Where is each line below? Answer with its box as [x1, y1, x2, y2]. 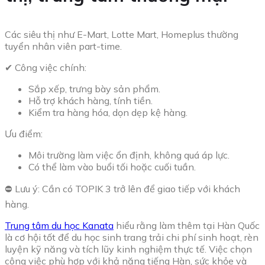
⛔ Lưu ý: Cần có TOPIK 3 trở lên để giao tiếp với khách [5, 182, 240, 195]
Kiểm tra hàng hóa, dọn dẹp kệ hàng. [28, 106, 188, 118]
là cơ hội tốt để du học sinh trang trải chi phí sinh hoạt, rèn [5, 231, 258, 243]
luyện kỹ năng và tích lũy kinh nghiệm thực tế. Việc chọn [5, 243, 252, 255]
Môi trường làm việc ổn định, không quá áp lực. [28, 148, 230, 161]
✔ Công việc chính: [5, 61, 86, 73]
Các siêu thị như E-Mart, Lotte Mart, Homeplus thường [5, 28, 238, 40]
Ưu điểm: [5, 127, 43, 140]
